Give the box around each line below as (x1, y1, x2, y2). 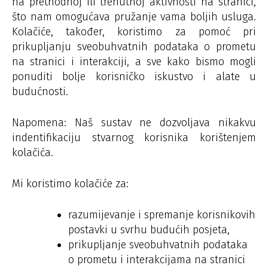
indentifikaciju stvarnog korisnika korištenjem (12, 130, 256, 144)
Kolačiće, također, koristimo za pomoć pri (12, 25, 256, 38)
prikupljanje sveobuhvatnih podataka (68, 237, 248, 251)
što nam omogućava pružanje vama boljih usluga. (12, 10, 256, 23)
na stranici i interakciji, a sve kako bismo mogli (12, 54, 256, 68)
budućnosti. (12, 84, 68, 98)
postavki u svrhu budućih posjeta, (68, 223, 230, 236)
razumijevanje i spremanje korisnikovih (68, 208, 255, 221)
